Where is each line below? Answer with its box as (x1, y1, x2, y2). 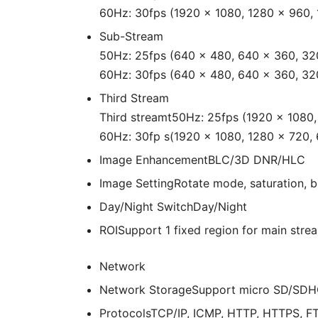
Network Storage (99, 283, 192, 297)
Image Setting (99, 176, 174, 191)
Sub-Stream (99, 29, 163, 44)
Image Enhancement (99, 153, 208, 168)
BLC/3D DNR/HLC (208, 153, 305, 168)
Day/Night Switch (99, 199, 193, 214)
